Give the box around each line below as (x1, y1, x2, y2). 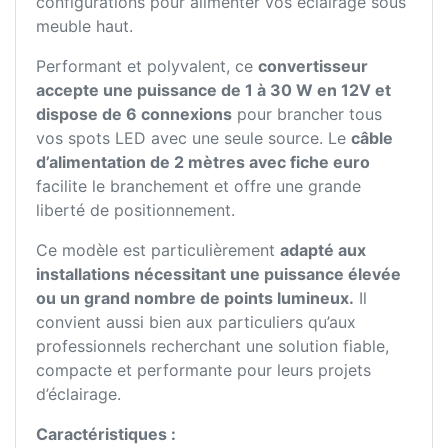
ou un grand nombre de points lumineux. (36, 288, 354, 309)
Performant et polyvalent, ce (36, 56, 258, 77)
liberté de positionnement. (36, 200, 235, 221)
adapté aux (280, 240, 366, 261)
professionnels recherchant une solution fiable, (36, 336, 389, 357)
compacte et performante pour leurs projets (36, 360, 371, 381)
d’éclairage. (36, 384, 121, 405)
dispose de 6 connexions (36, 104, 232, 125)
